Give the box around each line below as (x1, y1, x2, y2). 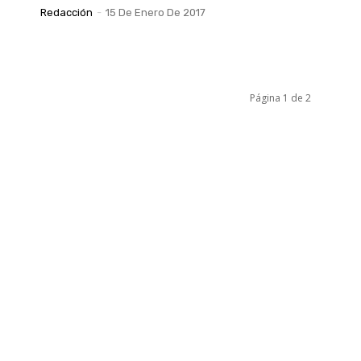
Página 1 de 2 (250, 91, 311, 106)
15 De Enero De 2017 (106, 6, 205, 19)
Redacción (40, 6, 93, 19)
